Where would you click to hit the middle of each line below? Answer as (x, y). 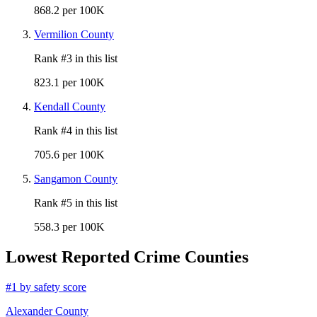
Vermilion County (74, 35)
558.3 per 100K (69, 227)
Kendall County (70, 107)
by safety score (52, 287)
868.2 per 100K (69, 11)
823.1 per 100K (69, 83)
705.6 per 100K (69, 155)
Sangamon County (76, 179)
